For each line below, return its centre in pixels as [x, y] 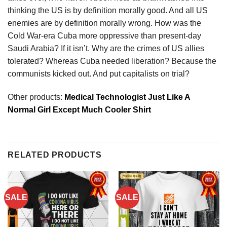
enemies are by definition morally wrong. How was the [104, 23]
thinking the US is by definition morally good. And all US [108, 11]
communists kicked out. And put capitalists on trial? [99, 74]
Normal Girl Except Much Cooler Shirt [79, 110]
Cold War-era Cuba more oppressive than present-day [104, 36]
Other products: [36, 97]
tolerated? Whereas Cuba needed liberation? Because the [112, 61]
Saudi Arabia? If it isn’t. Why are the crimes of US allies [106, 49]
